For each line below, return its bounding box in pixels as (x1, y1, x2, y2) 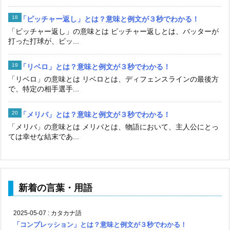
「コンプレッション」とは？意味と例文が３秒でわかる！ (13, 221, 187, 229)
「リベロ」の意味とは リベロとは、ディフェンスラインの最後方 (8, 75, 219, 84)
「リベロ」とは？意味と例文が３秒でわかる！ (20, 63, 170, 71)
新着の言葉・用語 (18, 183, 92, 194)
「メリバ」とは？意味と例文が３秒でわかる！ (20, 110, 170, 119)
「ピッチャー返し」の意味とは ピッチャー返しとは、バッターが (8, 27, 219, 36)
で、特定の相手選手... (8, 85, 79, 93)
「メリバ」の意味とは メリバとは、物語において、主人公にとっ (8, 123, 219, 131)
